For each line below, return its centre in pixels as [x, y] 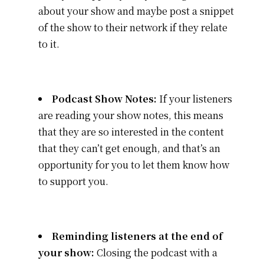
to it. [49, 44]
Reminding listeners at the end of [137, 236]
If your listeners [194, 98]
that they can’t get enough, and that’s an [129, 148]
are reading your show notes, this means [131, 115]
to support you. [74, 181]
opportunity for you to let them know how [133, 164]
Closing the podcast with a [156, 252]
